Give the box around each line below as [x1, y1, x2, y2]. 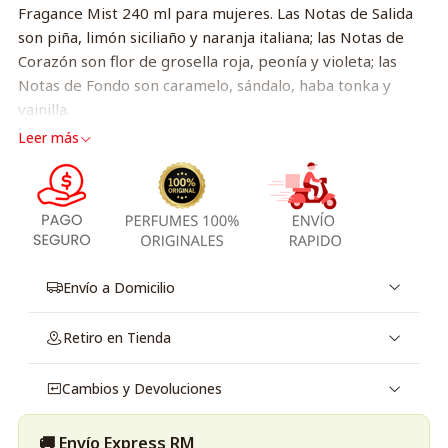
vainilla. [17, 99, 70, 120]
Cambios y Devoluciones [61, 379, 222, 399]
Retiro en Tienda [62, 328, 171, 348]
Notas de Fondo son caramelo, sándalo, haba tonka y [17, 75, 391, 96]
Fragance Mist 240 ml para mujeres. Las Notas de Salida [17, 3, 413, 24]
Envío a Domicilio [62, 277, 175, 297]
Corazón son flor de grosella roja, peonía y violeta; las [17, 51, 397, 72]
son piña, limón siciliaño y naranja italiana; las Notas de [17, 27, 404, 48]
